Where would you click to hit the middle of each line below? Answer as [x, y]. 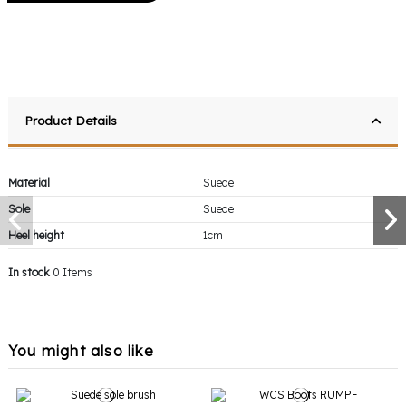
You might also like [81, 351]
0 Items [72, 272]
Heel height [36, 235]
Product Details [71, 120]
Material [29, 182]
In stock [29, 272]
